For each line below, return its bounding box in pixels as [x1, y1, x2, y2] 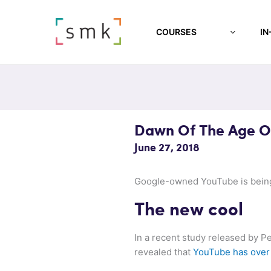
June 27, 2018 [134, 142, 200, 154]
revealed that [134, 246, 193, 258]
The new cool [134, 200, 243, 220]
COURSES [156, 27, 197, 37]
